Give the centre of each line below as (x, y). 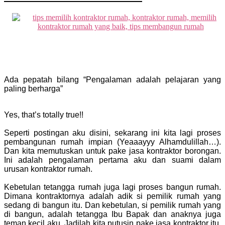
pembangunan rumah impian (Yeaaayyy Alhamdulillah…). (113, 142)
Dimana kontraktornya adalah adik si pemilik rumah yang (113, 196)
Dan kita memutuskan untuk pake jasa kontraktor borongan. (113, 151)
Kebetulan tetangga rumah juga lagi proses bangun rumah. (113, 187)
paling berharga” (33, 88)
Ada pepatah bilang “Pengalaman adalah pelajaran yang (113, 79)
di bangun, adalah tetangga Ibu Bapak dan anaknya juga (113, 214)
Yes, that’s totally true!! (44, 115)
